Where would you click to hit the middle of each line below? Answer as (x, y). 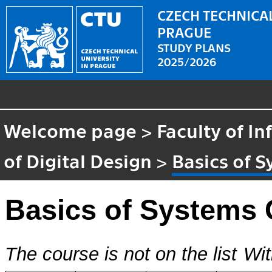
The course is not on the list (121, 254)
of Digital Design (78, 160)
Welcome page (70, 130)
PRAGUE (185, 31)
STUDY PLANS (194, 47)
